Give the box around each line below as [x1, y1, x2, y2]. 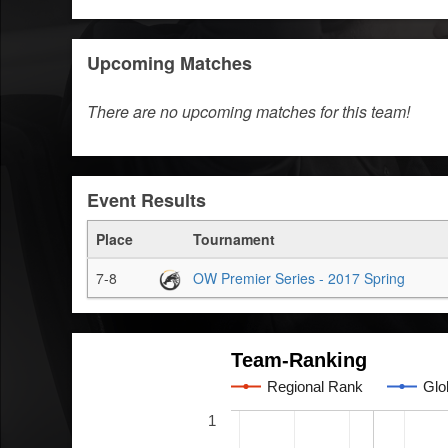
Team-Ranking [231, 348, 367, 371]
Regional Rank [267, 377, 363, 395]
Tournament [193, 229, 275, 249]
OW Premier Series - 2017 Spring [193, 268, 405, 288]
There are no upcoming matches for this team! [87, 100, 410, 123]
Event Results [87, 187, 206, 213]
